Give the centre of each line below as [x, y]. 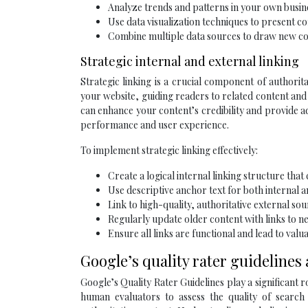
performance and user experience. [155, 125]
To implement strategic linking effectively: [169, 151]
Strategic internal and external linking [190, 62]
